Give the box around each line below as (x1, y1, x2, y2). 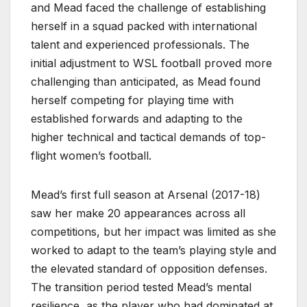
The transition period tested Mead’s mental (31, 280, 251, 294)
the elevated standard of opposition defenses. (31, 261, 267, 275)
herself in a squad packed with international (31, 19, 257, 33)
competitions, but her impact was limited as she (31, 224, 276, 238)
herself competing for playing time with (31, 93, 234, 107)
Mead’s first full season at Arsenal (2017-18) (31, 187, 260, 201)
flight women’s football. (31, 148, 151, 162)
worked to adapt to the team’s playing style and (31, 243, 276, 257)
